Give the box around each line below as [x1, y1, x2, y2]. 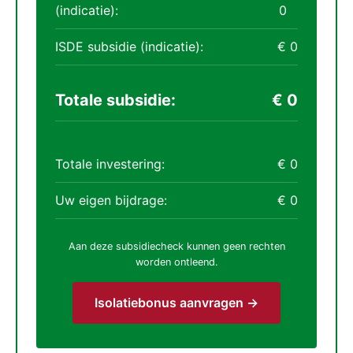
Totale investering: [55, 156, 165, 172]
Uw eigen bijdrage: [55, 192, 167, 208]
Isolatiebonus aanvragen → [95, 295, 258, 310]
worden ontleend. [135, 256, 218, 268]
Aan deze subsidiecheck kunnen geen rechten [68, 240, 285, 252]
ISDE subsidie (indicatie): [55, 39, 203, 54]
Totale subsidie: [55, 91, 176, 110]
